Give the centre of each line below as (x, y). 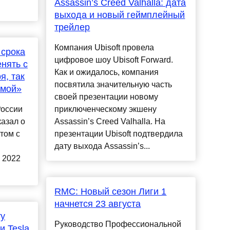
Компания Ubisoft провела (104, 48)
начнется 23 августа (98, 204)
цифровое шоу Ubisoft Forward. (114, 60)
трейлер (72, 27)
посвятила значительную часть (113, 85)
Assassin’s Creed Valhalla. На (110, 122)
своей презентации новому (107, 97)
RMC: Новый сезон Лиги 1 (111, 192)
